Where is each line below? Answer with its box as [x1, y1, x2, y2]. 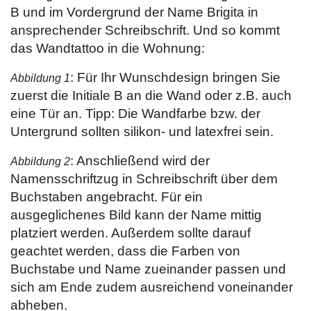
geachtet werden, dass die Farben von [10, 244, 240, 258]
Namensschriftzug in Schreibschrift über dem [10, 171, 278, 186]
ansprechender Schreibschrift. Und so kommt [10, 23, 280, 37]
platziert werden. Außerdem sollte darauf [10, 226, 251, 240]
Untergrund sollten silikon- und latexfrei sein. [10, 124, 274, 139]
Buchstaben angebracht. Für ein [10, 190, 203, 204]
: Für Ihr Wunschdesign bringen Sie [70, 70, 280, 85]
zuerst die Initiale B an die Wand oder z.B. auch [10, 88, 292, 103]
